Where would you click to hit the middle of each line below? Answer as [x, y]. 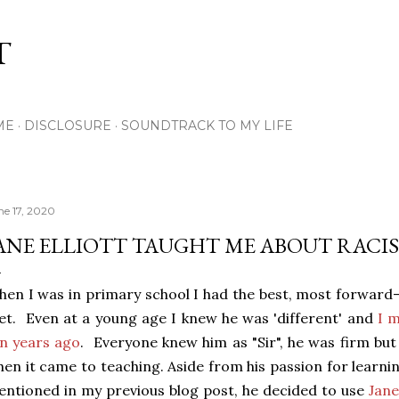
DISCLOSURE [68, 126]
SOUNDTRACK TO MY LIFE [207, 126]
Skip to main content [199, 22]
